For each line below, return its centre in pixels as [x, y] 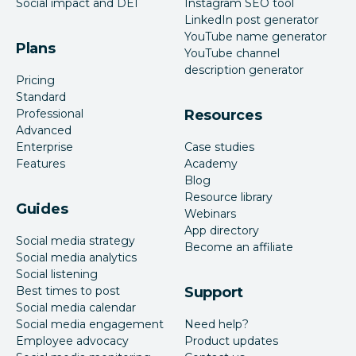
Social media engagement [90, 325]
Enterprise [44, 147]
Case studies [219, 147]
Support [214, 293]
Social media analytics [76, 258]
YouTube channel [232, 54]
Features [41, 164]
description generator [244, 70]
